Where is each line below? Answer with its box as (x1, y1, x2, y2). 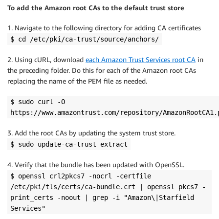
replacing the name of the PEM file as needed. (7, 77, 147, 86)
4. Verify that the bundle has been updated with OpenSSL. (7, 160, 184, 169)
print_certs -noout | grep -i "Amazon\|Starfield (10, 194, 194, 202)
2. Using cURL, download (7, 55, 86, 64)
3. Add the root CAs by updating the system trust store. (7, 129, 175, 137)
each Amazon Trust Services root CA (86, 55, 196, 64)
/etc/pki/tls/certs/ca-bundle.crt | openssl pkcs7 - (10, 183, 206, 191)
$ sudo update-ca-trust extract (10, 140, 128, 149)
